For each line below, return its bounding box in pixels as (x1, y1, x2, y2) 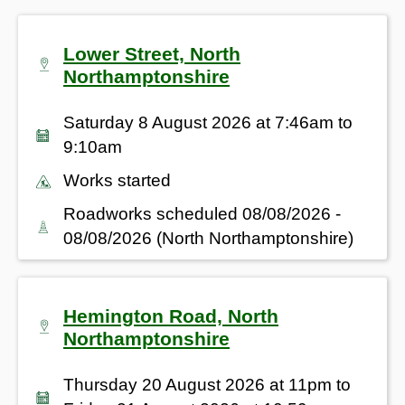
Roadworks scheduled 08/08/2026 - (63, 203, 341, 223)
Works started (63, 170, 171, 190)
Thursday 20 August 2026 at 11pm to (63, 374, 351, 394)
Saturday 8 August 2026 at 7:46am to (63, 112, 353, 132)
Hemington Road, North (63, 305, 278, 326)
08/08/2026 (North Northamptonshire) (63, 228, 353, 248)
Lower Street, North (63, 42, 240, 64)
